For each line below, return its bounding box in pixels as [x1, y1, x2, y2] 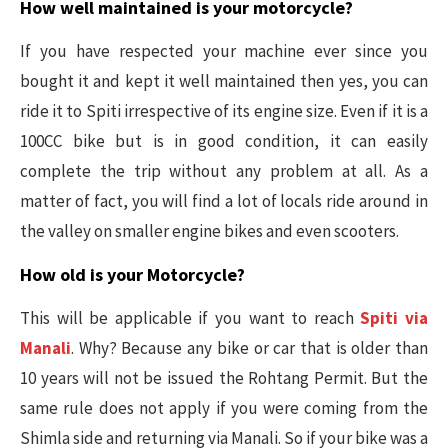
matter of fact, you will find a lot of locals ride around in [20, 189, 428, 212]
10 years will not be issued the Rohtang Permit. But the [20, 366, 428, 389]
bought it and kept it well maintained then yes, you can [20, 69, 428, 92]
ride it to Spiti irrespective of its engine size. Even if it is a [20, 99, 428, 122]
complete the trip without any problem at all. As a [20, 159, 428, 182]
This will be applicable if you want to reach [20, 306, 361, 329]
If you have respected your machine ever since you [20, 39, 428, 62]
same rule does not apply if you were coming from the [20, 396, 428, 419]
